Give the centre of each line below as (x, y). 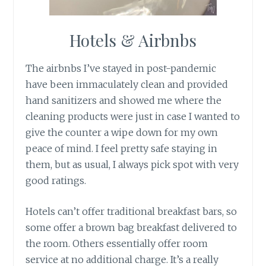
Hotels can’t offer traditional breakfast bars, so (132, 212)
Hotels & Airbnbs (133, 40)
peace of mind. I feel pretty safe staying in (122, 148)
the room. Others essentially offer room (117, 244)
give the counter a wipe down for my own (122, 132)
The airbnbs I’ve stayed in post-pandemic (121, 68)
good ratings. (56, 180)
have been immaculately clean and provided (127, 84)
